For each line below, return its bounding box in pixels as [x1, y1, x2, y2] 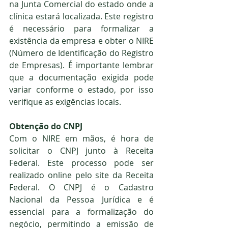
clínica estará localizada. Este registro [9, 10, 154, 22]
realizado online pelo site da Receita [9, 169, 154, 181]
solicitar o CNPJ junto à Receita [9, 145, 154, 156]
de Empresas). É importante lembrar [9, 59, 154, 71]
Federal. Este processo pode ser [9, 157, 154, 168]
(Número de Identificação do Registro [9, 47, 154, 59]
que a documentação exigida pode [9, 71, 154, 83]
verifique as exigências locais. [9, 96, 121, 107]
